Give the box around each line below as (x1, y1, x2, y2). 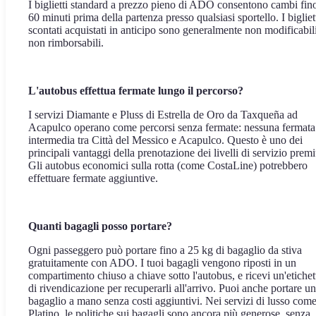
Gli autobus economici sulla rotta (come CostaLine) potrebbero (28, 159, 308, 171)
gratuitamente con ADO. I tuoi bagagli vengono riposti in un (28, 257, 296, 269)
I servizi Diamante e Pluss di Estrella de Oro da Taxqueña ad (28, 109, 298, 121)
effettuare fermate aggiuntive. (28, 172, 158, 184)
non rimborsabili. (28, 37, 104, 49)
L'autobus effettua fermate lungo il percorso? (28, 85, 243, 97)
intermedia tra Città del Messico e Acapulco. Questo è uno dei (28, 134, 303, 146)
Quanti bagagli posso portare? (28, 220, 172, 232)
